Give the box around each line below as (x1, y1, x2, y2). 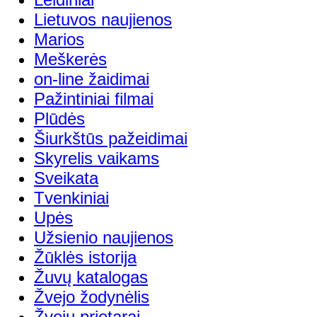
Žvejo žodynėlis (34, 287, 149, 306)
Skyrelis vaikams (34, 148, 159, 168)
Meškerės (34, 49, 107, 69)
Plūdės (34, 108, 85, 128)
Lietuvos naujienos (34, 9, 172, 29)
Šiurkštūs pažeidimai (34, 128, 188, 148)
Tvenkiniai (34, 188, 109, 207)
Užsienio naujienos (34, 227, 173, 247)
